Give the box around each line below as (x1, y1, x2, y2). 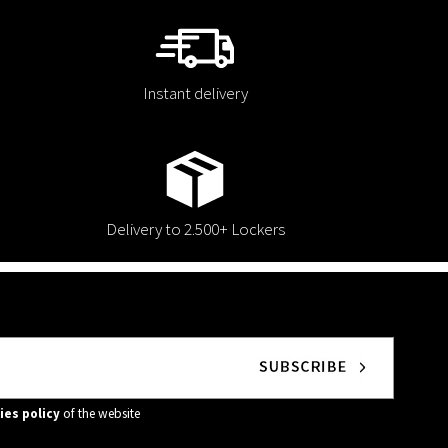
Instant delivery (142, 82, 248, 105)
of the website (60, 405, 140, 423)
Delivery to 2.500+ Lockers (105, 218, 285, 241)
